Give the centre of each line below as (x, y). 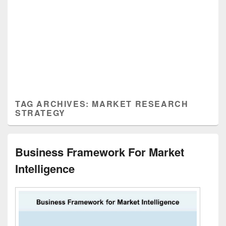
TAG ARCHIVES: (54, 104)
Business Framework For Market (100, 152)
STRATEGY (40, 113)
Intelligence (45, 168)
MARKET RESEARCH (140, 104)
